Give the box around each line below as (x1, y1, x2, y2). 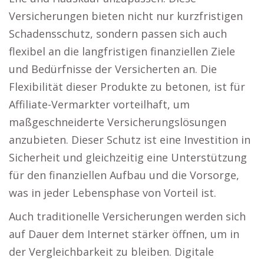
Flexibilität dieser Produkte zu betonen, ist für (9, 80, 245, 94)
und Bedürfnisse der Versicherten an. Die (9, 62, 217, 76)
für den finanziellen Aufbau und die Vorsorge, (9, 168, 239, 182)
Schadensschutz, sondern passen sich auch (9, 27, 227, 41)
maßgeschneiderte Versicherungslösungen (9, 115, 226, 129)
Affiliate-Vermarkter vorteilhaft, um (9, 97, 190, 111)
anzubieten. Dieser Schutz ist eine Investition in (9, 133, 250, 147)
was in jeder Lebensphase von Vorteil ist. (9, 186, 216, 200)
